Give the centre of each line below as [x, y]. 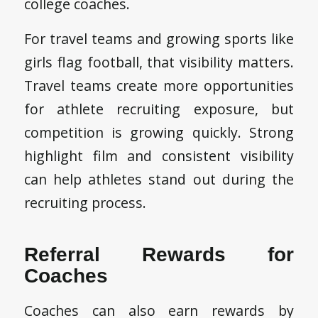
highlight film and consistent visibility [159, 156]
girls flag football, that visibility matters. [159, 62]
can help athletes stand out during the [159, 180]
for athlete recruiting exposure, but [159, 109]
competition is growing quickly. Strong [159, 133]
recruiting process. [85, 203]
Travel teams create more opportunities [159, 86]
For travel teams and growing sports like [159, 39]
